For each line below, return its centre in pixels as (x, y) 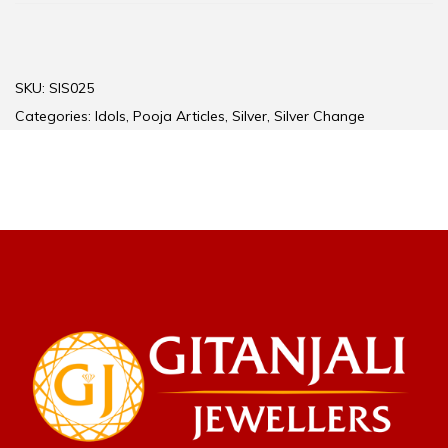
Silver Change (319, 116)
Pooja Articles (179, 116)
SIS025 (71, 88)
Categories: (55, 116)
